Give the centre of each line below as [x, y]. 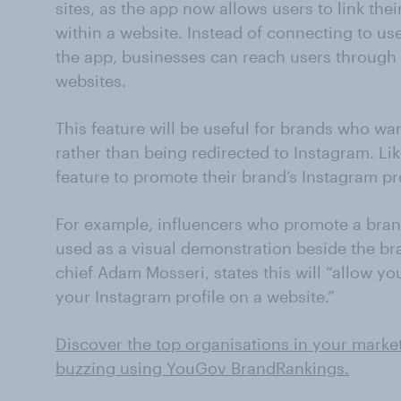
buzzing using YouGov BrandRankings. [202, 368]
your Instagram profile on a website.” [195, 296]
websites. [91, 81]
